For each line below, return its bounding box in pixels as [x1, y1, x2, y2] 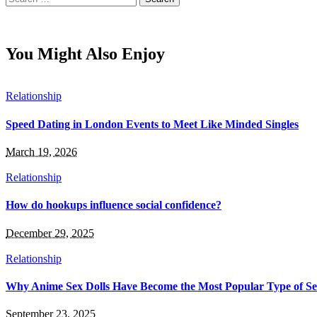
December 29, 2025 [6, 226, 94, 239]
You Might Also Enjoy [6, 44, 165, 63]
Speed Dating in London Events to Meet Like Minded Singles [6, 117, 299, 130]
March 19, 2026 [6, 145, 77, 158]
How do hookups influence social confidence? [6, 199, 221, 212]
